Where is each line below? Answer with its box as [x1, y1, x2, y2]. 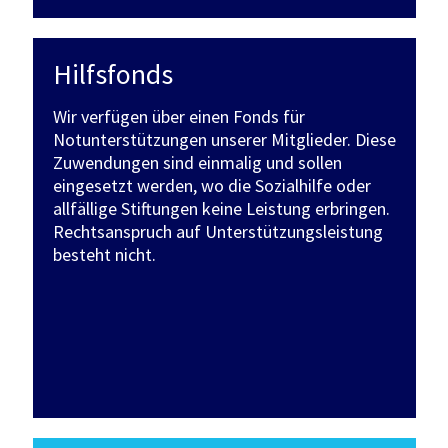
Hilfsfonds [52, 56, 173, 93]
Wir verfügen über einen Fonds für [52, 105, 305, 129]
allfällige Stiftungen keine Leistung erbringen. [52, 197, 390, 221]
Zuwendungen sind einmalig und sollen [52, 151, 342, 175]
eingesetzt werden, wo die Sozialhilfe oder [52, 174, 371, 198]
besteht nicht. [52, 243, 156, 267]
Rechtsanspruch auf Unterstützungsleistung [52, 220, 383, 244]
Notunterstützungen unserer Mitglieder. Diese [52, 128, 396, 152]
